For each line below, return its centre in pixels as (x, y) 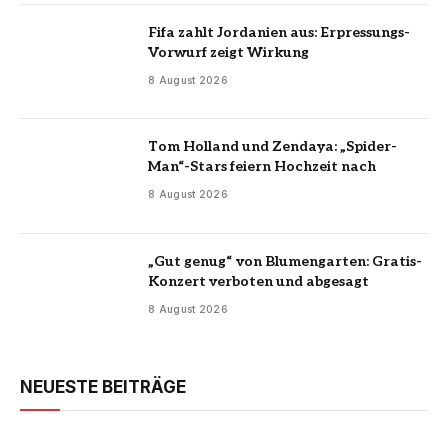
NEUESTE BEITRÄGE (103, 387)
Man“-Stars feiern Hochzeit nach (262, 167)
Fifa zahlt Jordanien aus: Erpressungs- (279, 32)
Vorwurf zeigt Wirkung (228, 52)
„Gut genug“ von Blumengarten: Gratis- (285, 261)
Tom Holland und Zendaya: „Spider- (272, 147)
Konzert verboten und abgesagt (258, 281)
